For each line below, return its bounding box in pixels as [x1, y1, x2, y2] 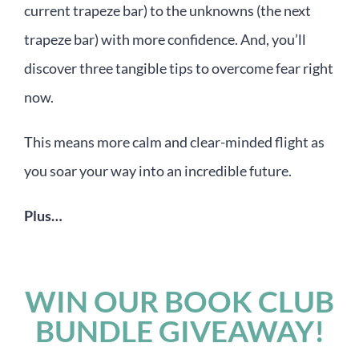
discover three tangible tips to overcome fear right [24, 58, 333, 77]
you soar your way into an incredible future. [24, 161, 292, 179]
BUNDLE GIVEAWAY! [34, 312, 325, 349]
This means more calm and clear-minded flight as [24, 132, 325, 151]
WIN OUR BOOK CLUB [25, 282, 334, 319]
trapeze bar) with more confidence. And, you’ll [24, 30, 306, 48]
